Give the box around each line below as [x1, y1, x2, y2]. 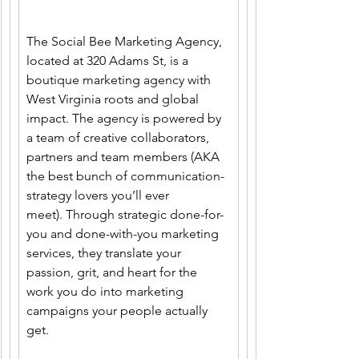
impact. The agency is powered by [26, 111, 224, 127]
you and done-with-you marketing [26, 226, 222, 242]
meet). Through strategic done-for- [26, 207, 224, 223]
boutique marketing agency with [26, 72, 214, 88]
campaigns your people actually [26, 303, 211, 319]
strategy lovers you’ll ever [26, 188, 172, 204]
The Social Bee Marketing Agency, [26, 34, 225, 50]
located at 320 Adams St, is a [26, 53, 192, 69]
